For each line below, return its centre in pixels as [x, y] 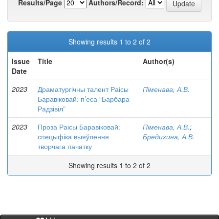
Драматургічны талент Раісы [83, 89]
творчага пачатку [65, 146]
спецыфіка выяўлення [73, 136]
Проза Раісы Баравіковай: [79, 127]
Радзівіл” [52, 109]
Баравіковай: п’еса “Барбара [84, 99]
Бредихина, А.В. [169, 136]
